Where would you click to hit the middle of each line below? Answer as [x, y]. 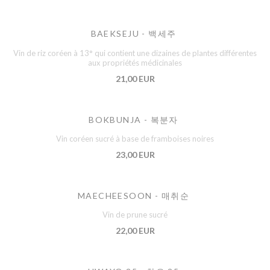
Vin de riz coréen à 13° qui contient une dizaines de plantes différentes [135, 53]
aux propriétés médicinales [135, 62]
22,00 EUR [135, 231]
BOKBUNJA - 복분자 [133, 119]
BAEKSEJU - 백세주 [133, 34]
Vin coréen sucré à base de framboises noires [135, 139]
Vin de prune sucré [135, 215]
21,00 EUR [135, 78]
